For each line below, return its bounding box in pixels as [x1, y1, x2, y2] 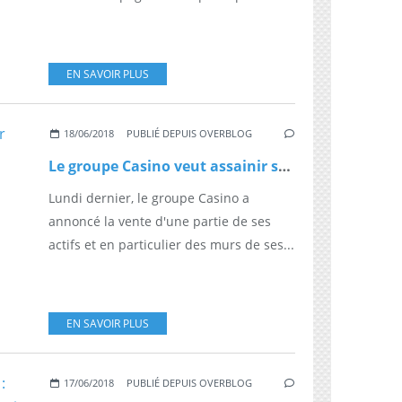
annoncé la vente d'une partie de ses [48, 212, 271, 230]
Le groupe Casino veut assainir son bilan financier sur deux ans [278, 155, 291, 176]
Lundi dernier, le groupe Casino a [48, 188, 249, 206]
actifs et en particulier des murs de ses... [48, 235, 294, 253]
